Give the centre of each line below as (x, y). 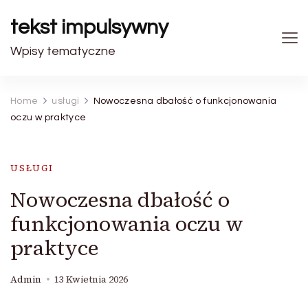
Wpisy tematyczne (63, 51)
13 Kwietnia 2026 (91, 279)
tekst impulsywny (89, 27)
